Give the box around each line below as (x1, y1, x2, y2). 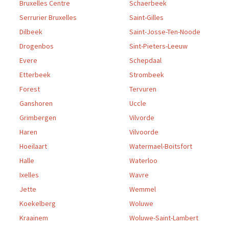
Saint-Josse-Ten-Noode (129, 27, 200, 37)
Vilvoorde (129, 127, 158, 137)
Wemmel (129, 185, 156, 194)
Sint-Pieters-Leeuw (129, 41, 188, 51)
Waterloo (129, 156, 157, 166)
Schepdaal (129, 56, 162, 65)
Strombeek (129, 70, 164, 80)
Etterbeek (19, 70, 51, 80)
